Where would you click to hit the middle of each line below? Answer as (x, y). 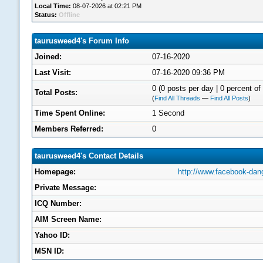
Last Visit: (53, 73)
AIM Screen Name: (68, 219)
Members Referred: (69, 129)
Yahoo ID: (52, 235)
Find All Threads (177, 98)
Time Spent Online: (70, 113)
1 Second (168, 113)
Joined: (48, 57)
